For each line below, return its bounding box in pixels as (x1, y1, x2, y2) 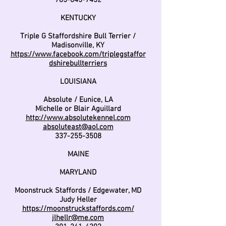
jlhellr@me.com (52, 213, 104, 222)
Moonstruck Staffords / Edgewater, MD (15, 186, 141, 195)
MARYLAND (60, 168, 96, 177)
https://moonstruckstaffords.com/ (22, 204, 134, 213)
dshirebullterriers (49, 59, 107, 68)
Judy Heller (59, 195, 97, 204)
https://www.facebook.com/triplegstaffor (10, 50, 146, 59)
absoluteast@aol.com (42, 123, 114, 132)
